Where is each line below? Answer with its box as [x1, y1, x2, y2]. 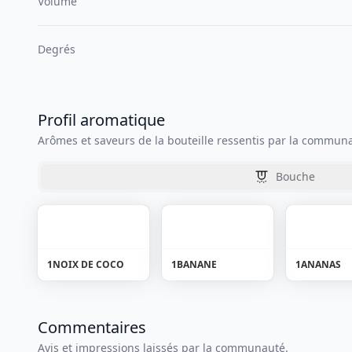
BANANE [177, 258, 217, 271]
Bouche [276, 169, 315, 184]
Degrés [38, 42, 75, 57]
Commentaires [38, 317, 146, 338]
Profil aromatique [38, 109, 165, 130]
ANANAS [301, 258, 341, 271]
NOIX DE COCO [53, 258, 124, 271]
